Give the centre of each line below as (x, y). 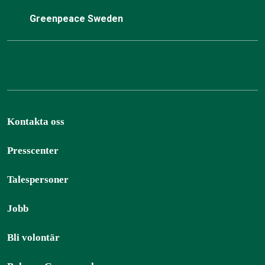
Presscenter (33, 151)
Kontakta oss (36, 122)
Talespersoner (38, 180)
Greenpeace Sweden (77, 19)
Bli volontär (33, 237)
